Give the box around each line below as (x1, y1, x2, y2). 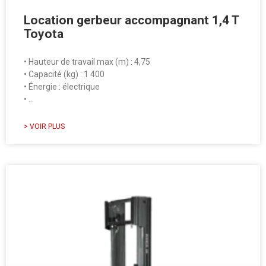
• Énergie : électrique (24, 82, 100, 92)
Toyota (24, 27, 64, 42)
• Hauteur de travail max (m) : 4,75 (24, 57, 150, 67)
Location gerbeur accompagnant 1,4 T (24, 13, 239, 28)
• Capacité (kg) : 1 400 (24, 69, 104, 80)
